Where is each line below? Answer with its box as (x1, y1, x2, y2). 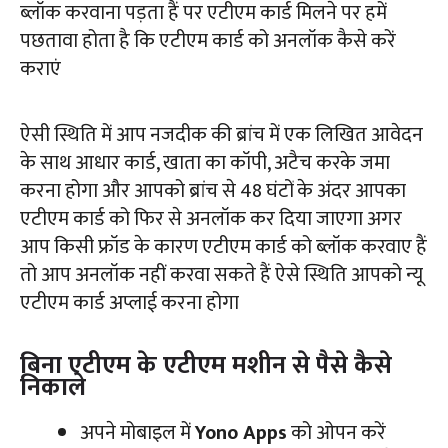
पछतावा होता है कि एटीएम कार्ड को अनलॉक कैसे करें (20, 23, 396, 58)
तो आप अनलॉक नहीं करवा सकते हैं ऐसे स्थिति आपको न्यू (20, 257, 423, 292)
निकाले (20, 366, 86, 408)
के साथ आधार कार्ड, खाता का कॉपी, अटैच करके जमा (20, 145, 390, 180)
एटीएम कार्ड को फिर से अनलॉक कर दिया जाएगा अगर (20, 201, 402, 236)
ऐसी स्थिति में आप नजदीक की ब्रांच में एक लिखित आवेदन (20, 117, 423, 152)
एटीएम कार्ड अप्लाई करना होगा (20, 285, 239, 320)
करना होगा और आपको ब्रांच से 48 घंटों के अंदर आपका (20, 173, 406, 208)
